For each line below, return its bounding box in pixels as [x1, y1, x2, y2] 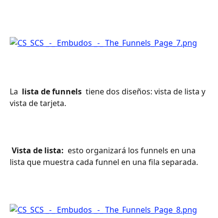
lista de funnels [20, 86, 84, 97]
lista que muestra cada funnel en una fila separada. [10, 157, 198, 168]
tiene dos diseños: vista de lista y [84, 86, 207, 97]
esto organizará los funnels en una [66, 145, 198, 156]
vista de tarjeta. [10, 97, 66, 109]
